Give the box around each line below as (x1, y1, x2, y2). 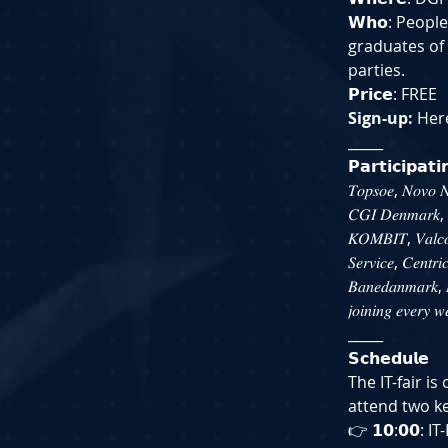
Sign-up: (348, 107, 413, 129)
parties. (348, 59, 405, 81)
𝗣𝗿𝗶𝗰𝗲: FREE (348, 83, 437, 105)
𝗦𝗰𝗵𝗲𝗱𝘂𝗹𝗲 (348, 347, 429, 369)
